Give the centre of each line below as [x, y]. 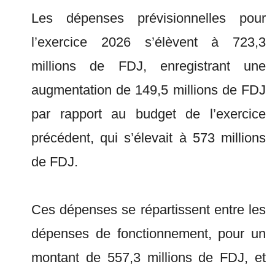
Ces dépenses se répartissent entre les [149, 210]
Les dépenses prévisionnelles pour [149, 18]
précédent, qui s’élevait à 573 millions [149, 138]
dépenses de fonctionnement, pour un [149, 234]
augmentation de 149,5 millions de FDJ [149, 90]
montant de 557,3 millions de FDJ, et [149, 258]
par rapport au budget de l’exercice [149, 114]
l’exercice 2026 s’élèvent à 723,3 [149, 42]
